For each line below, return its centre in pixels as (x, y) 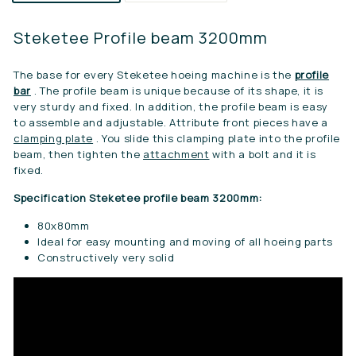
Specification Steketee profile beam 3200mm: (138, 198)
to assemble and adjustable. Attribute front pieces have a (171, 122)
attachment (176, 154)
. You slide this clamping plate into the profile (218, 138)
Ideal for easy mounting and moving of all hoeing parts (186, 242)
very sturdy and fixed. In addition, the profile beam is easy (171, 106)
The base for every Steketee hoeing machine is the (153, 75)
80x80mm (64, 226)
